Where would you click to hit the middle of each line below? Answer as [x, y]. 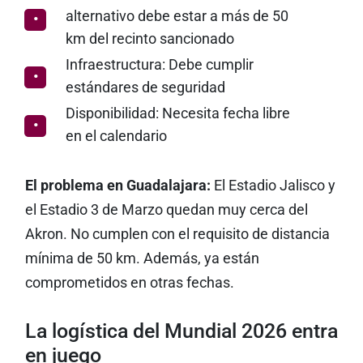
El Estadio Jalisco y [273, 186]
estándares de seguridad [145, 88]
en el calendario [116, 136]
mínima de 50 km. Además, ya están [142, 258]
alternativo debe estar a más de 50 [177, 16]
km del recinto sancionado [149, 39]
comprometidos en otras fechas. [129, 283]
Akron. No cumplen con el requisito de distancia [177, 234]
